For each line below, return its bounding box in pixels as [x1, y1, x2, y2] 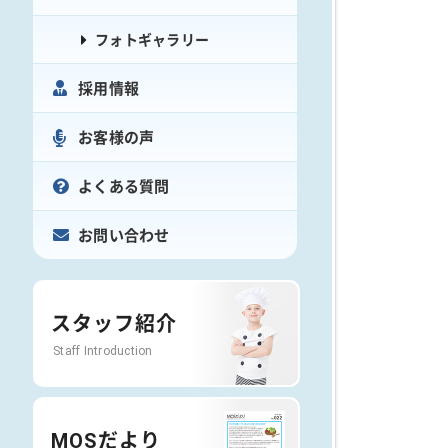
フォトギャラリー [95, 31, 209, 48]
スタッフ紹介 [51, 311, 177, 336]
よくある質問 [78, 177, 170, 196]
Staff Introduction [53, 343, 153, 358]
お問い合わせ [78, 226, 170, 245]
